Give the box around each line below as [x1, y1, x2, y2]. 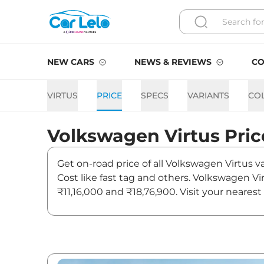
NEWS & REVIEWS [134, 57, 212, 67]
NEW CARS [47, 57, 94, 67]
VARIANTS [187, 90, 229, 101]
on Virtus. [57, 200, 101, 212]
